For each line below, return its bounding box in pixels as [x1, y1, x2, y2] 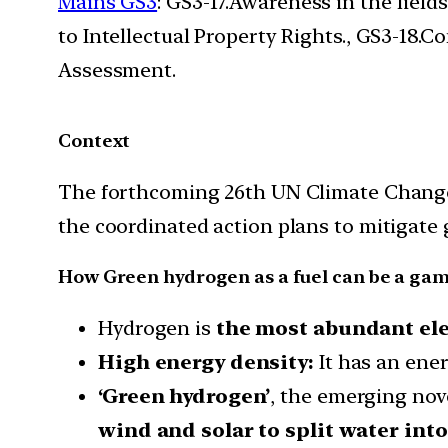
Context [58, 129, 131, 151]
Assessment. [58, 57, 176, 82]
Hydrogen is [98, 315, 211, 340]
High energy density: [98, 349, 314, 374]
